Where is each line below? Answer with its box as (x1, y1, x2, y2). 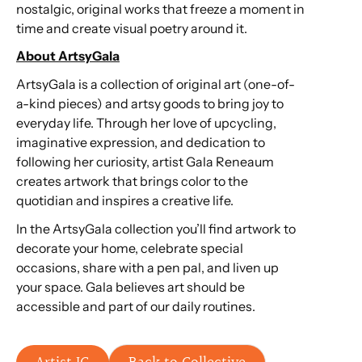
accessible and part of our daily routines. (16, 297, 258, 314)
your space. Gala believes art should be (16, 278, 245, 295)
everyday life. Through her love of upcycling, (16, 114, 276, 131)
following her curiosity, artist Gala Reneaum (16, 153, 274, 170)
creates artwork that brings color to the (16, 172, 248, 189)
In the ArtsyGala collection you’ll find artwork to (16, 220, 296, 237)
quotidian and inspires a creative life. (16, 192, 234, 208)
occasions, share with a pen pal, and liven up (16, 259, 279, 276)
